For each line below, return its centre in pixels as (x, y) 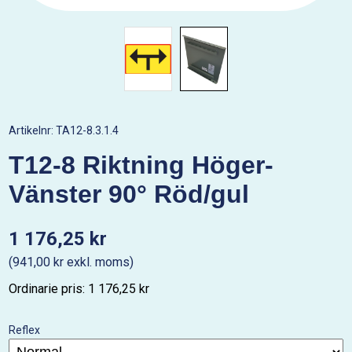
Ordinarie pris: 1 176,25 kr (79, 289)
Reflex (25, 330)
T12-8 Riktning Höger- (141, 165)
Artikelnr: (33, 130)
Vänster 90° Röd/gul (129, 194)
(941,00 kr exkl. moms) (71, 262)
